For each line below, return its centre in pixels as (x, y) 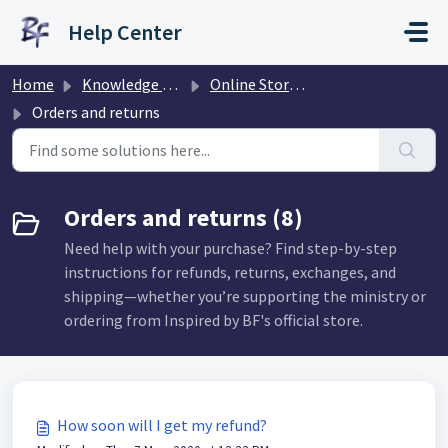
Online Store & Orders (249, 84)
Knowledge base (122, 84)
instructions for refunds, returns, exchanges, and (230, 272)
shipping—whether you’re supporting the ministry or (245, 296)
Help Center (125, 32)
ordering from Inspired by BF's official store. (213, 320)
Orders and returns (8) (183, 217)
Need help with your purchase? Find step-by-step (230, 248)
